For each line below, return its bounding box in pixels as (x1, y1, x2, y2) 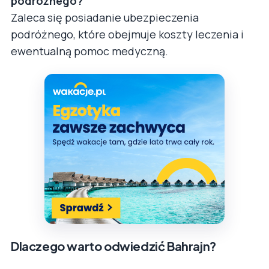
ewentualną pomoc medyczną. (11, 44, 168, 59)
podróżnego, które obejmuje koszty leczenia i (11, 27, 244, 42)
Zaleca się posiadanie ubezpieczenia (11, 10, 199, 25)
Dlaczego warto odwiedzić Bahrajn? (11, 238, 216, 254)
